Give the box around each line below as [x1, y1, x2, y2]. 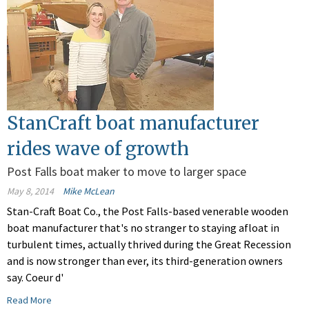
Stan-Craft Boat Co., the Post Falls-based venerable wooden [7, 204, 288, 219]
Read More [7, 294, 52, 307]
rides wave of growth [7, 137, 189, 161]
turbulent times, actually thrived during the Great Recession [7, 237, 291, 252]
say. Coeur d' [7, 270, 63, 285]
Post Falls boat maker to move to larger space [7, 163, 246, 180]
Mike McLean [63, 185, 114, 198]
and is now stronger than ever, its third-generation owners [7, 254, 283, 268]
